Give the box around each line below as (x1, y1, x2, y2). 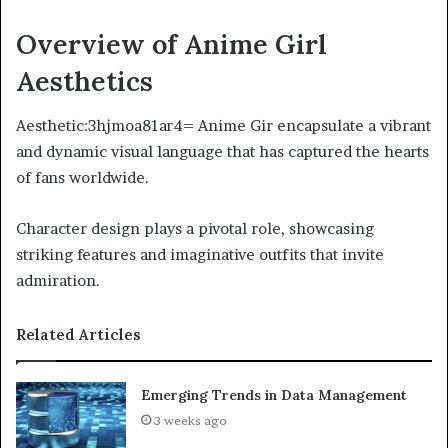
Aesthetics (16, 63, 153, 98)
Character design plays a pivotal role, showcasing (16, 219, 374, 239)
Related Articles (16, 325, 141, 345)
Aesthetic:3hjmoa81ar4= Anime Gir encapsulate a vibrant (16, 116, 431, 136)
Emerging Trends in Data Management (141, 386, 408, 405)
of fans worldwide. (16, 168, 149, 188)
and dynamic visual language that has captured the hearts (16, 142, 429, 162)
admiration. (16, 271, 100, 291)
